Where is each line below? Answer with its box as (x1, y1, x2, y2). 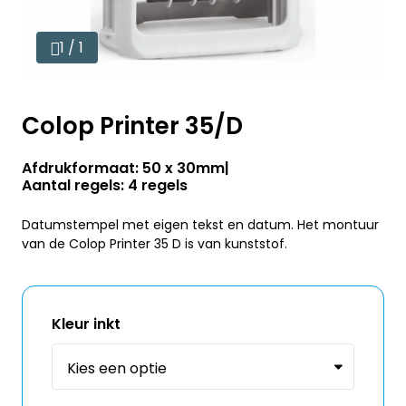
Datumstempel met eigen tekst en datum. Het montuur (22, 216, 379, 234)
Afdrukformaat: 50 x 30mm (22, 158, 225, 179)
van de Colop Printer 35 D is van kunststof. (22, 235, 287, 253)
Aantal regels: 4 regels (22, 175, 188, 196)
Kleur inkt (52, 314, 121, 334)
